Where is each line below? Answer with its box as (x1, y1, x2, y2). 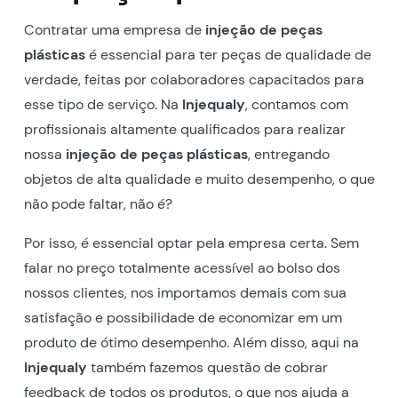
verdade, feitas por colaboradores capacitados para (23, 69, 364, 89)
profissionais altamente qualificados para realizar (23, 119, 346, 139)
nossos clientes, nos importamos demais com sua (23, 283, 346, 302)
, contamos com (244, 94, 348, 114)
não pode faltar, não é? (23, 194, 172, 213)
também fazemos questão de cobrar (86, 357, 328, 377)
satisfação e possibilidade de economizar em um (23, 307, 342, 327)
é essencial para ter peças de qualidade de (84, 44, 371, 64)
